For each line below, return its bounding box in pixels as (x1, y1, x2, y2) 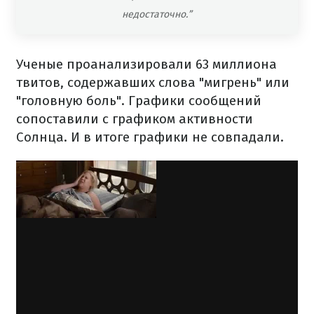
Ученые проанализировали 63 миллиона (16, 56, 277, 72)
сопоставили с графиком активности (16, 111, 253, 127)
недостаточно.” (122, 8, 192, 20)
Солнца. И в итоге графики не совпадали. (16, 129, 284, 145)
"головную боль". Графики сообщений (16, 93, 261, 109)
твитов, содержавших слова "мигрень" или (16, 74, 289, 90)
